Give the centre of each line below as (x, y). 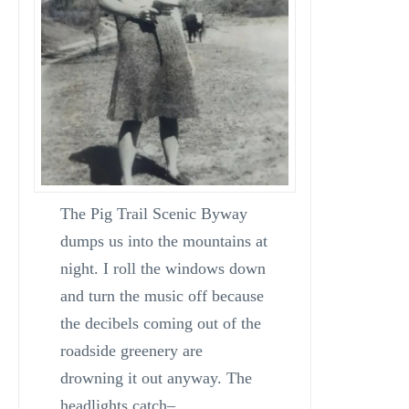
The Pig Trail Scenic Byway (153, 214)
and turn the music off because (162, 296)
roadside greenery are (131, 351)
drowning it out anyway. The (156, 378)
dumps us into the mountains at (163, 241)
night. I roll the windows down (163, 269)
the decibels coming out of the (160, 324)
